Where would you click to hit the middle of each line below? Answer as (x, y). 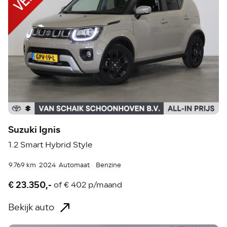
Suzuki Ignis (34, 130)
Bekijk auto (31, 207)
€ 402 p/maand (93, 185)
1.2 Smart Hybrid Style (50, 145)
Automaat (74, 165)
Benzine (109, 165)
